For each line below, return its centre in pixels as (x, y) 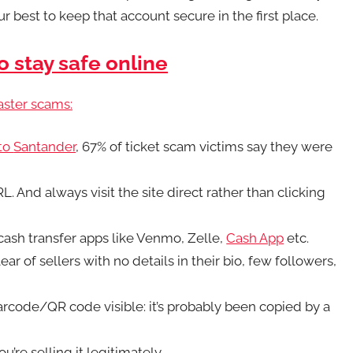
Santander (45, 147)
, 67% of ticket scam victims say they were (204, 147)
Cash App (255, 238)
